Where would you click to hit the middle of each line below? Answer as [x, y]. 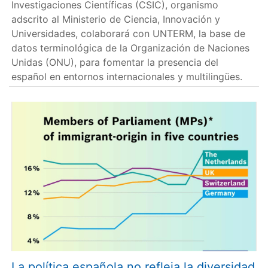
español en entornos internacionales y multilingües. [127, 77]
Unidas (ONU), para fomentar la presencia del [115, 63]
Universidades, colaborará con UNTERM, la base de [129, 34]
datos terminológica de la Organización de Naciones [131, 48]
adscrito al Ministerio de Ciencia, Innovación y [116, 19]
